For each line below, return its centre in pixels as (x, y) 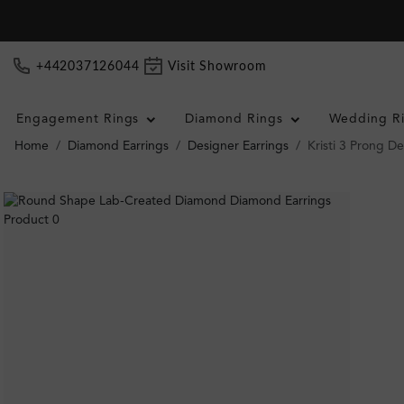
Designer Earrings (238, 146)
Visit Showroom (217, 66)
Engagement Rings (78, 119)
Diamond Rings (234, 119)
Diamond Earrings (118, 146)
